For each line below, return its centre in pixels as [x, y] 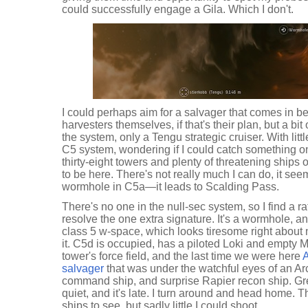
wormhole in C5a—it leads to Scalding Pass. [170, 187]
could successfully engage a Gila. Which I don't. [178, 9]
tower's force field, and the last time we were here [182, 256]
